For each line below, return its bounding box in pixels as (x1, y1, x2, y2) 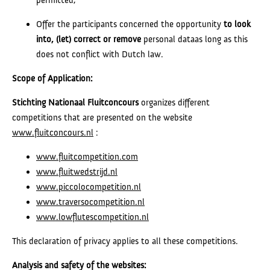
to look (224, 18, 251, 30)
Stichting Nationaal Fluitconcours (12, 96, 139, 108)
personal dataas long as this (141, 33, 248, 45)
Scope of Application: (12, 72, 95, 84)
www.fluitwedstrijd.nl (36, 166, 118, 177)
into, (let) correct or (36, 33, 113, 45)
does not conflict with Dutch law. (36, 48, 166, 60)
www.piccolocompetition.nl (36, 181, 141, 192)
